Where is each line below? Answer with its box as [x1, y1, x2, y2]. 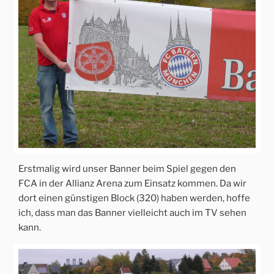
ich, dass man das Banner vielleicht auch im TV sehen [18, 207, 246, 219]
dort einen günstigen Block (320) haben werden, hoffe [18, 193, 250, 204]
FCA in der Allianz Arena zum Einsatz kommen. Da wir [18, 178, 246, 190]
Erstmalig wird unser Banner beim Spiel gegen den [18, 163, 236, 175]
